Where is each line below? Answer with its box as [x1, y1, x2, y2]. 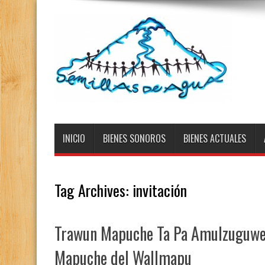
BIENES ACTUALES [183, 131, 246, 146]
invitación [132, 179, 187, 202]
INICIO [63, 131, 85, 146]
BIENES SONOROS [103, 131, 166, 146]
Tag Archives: [54, 179, 132, 202]
